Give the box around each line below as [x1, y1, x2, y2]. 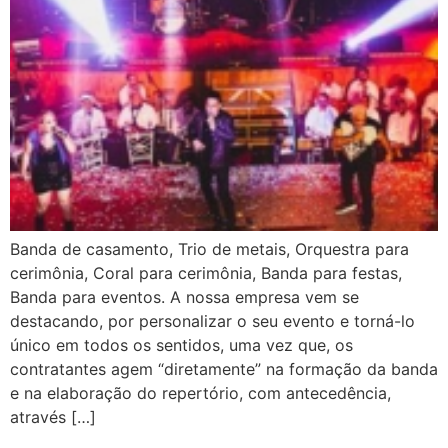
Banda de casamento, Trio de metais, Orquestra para [10, 239, 409, 260]
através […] [10, 407, 96, 428]
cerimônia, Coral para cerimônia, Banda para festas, [10, 263, 402, 284]
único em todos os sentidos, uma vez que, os [10, 335, 353, 356]
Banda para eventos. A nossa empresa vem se [10, 287, 359, 308]
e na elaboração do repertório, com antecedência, [10, 383, 391, 404]
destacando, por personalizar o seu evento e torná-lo [10, 311, 415, 332]
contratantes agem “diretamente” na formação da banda [10, 359, 438, 380]
